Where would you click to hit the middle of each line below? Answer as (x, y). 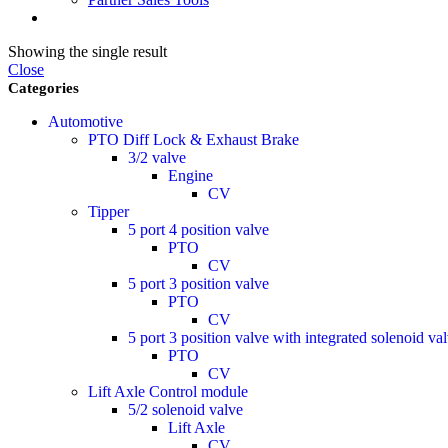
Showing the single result (87, 51)
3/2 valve (157, 157)
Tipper (108, 211)
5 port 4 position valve (198, 229)
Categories (43, 87)
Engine (190, 175)
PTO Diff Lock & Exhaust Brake (193, 139)
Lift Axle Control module (168, 391)
